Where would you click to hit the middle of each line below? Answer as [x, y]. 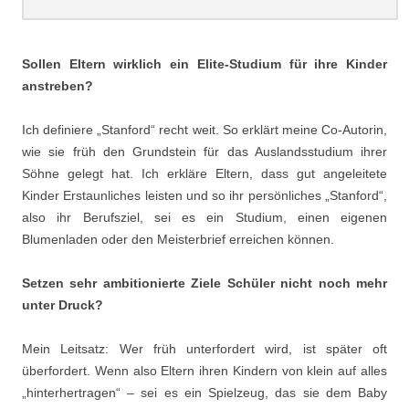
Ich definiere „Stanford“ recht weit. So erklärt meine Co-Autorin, [204, 129]
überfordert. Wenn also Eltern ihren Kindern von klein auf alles [204, 370]
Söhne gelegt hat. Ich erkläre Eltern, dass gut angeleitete [204, 173]
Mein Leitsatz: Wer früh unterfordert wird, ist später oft [204, 348]
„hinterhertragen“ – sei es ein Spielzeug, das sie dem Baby [204, 392]
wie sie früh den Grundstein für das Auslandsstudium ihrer [204, 151]
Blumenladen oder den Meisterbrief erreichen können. [178, 239]
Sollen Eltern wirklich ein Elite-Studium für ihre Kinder [204, 63]
